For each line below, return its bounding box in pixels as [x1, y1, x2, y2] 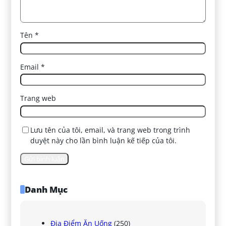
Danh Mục [24, 184, 68, 196]
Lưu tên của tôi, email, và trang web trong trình [30, 125, 191, 135]
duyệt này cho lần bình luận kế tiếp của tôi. [30, 135, 177, 145]
